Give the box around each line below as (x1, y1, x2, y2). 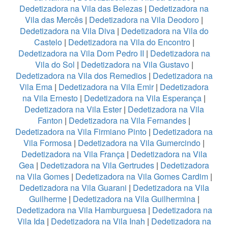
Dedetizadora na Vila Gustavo (80, 58, 189, 70)
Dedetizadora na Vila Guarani (19, 181, 127, 193)
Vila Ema (19, 80, 52, 93)
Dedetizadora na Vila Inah (50, 215, 145, 227)
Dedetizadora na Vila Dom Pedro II (18, 47, 144, 59)
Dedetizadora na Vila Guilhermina (72, 192, 195, 205)
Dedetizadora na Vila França (21, 148, 125, 160)
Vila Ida (17, 215, 45, 227)
